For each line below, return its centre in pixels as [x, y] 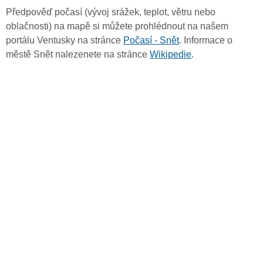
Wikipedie [171, 55]
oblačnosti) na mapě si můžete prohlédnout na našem [117, 26]
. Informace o [206, 41]
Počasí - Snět [151, 41]
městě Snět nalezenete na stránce [78, 55]
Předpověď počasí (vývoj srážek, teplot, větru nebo [111, 12]
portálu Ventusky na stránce [65, 41]
